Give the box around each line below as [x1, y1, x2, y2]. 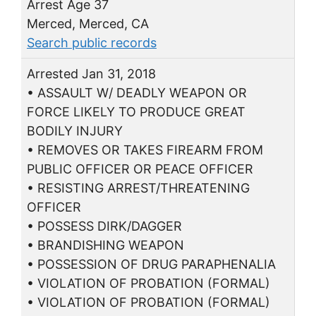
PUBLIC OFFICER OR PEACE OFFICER [27, 161, 253, 176]
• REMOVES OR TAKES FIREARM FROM [27, 142, 263, 157]
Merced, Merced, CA [27, 16, 149, 31]
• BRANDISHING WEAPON [27, 237, 184, 253]
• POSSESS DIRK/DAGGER [27, 218, 182, 233]
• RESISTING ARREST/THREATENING [27, 180, 250, 195]
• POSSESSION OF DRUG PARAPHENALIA [27, 256, 276, 272]
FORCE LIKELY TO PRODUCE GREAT [27, 104, 245, 119]
